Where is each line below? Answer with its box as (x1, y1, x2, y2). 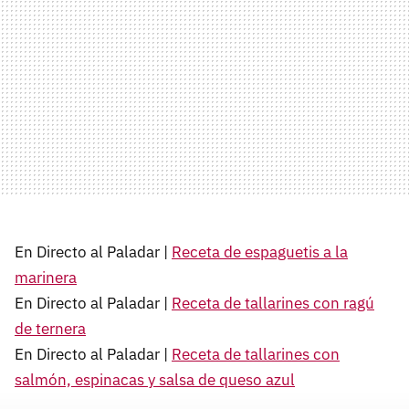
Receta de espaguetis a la (172, 242, 348, 263)
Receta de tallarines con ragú (172, 293, 374, 314)
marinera (15, 267, 77, 288)
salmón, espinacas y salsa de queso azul (15, 370, 295, 391)
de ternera (15, 319, 86, 340)
